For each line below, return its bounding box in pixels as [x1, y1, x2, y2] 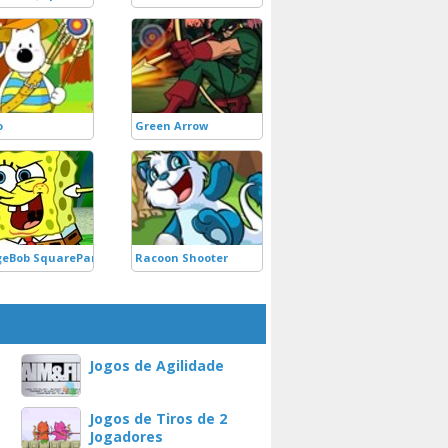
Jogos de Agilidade [89, 356, 224, 375]
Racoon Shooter [135, 250, 228, 265]
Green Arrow [135, 118, 208, 133]
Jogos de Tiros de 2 [89, 409, 227, 428]
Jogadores [89, 427, 163, 446]
